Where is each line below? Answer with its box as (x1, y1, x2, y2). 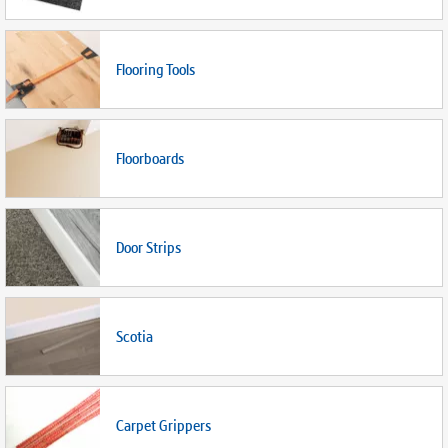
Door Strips (116, 237, 181, 258)
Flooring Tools (116, 59, 195, 80)
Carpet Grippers (116, 415, 211, 436)
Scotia (116, 326, 153, 347)
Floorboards (116, 148, 184, 169)
